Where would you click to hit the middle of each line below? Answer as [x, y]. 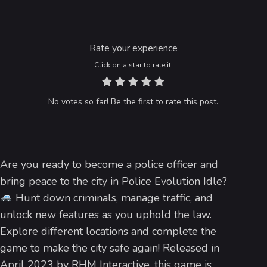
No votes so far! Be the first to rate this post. [133, 101]
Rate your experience [133, 48]
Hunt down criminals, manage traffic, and [112, 198]
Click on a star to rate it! [133, 65]
